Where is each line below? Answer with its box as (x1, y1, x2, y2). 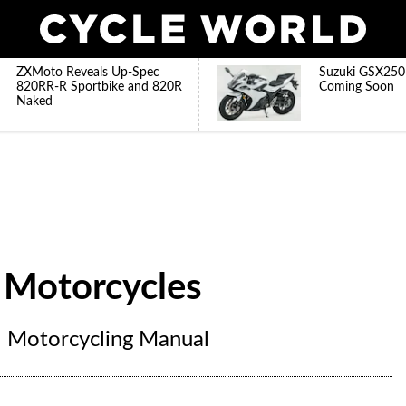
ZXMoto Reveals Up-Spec (16, 66, 159, 79)
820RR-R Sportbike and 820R (16, 81, 182, 93)
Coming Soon (319, 81, 394, 93)
